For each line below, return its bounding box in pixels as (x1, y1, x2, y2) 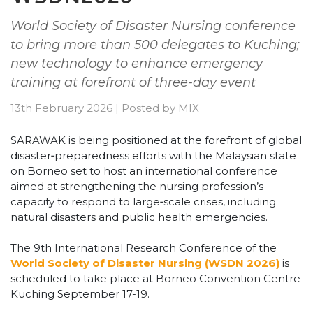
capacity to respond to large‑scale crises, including (10, 194, 276, 208)
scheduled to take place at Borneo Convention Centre (10, 272, 300, 286)
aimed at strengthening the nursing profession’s (10, 179, 263, 193)
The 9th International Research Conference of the (10, 241, 277, 255)
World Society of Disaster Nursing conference (10, 17, 296, 34)
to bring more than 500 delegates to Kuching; (10, 36, 300, 52)
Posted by (122, 101, 178, 115)
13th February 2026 (10, 101, 112, 115)
